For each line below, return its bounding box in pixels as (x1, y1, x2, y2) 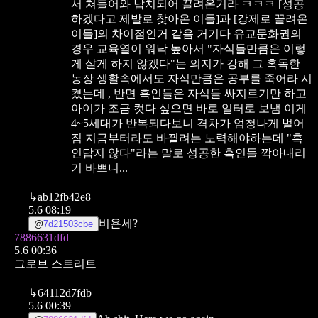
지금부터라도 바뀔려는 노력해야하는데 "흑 (85, 131, 303, 144)
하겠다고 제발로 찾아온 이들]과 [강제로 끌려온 (71, 12, 308, 25)
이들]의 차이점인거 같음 (71, 27, 194, 40)
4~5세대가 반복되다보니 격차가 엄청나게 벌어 (71, 116, 305, 129)
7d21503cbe (43, 218, 93, 229)
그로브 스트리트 (14, 257, 97, 270)
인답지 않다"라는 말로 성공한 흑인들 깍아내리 (71, 146, 306, 159)
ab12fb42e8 (38, 190, 91, 203)
